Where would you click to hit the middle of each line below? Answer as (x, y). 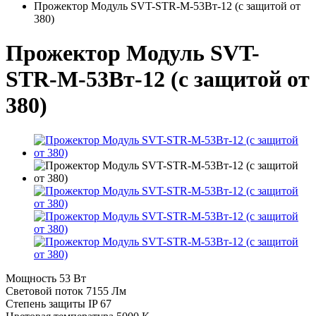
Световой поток (44, 291)
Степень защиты (45, 303)
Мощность (31, 278)
